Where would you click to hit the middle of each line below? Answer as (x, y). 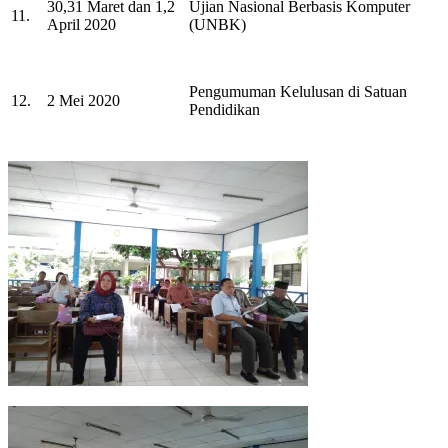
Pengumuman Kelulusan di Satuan (298, 91)
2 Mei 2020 (83, 100)
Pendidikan (224, 109)
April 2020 (81, 24)
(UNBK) (217, 24)
